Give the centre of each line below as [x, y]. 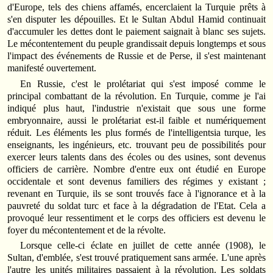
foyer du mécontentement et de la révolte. [87, 230]
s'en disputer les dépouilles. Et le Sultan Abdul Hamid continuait [136, 19]
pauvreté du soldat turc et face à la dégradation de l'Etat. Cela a [136, 205]
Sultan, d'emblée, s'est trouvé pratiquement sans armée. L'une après [136, 258]
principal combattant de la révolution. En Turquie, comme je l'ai [136, 96]
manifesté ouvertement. [52, 68]
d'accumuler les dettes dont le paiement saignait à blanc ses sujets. [136, 32]
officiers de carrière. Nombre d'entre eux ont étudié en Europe [136, 169]
